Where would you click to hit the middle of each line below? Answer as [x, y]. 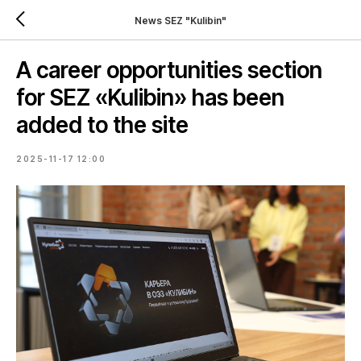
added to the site [102, 125]
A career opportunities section [169, 70]
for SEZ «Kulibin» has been [150, 98]
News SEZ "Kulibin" [180, 20]
